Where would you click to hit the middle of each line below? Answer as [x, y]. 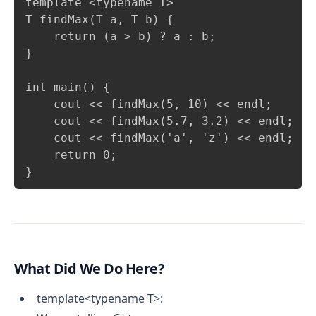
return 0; [71, 155]
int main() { [68, 87]
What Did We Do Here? [89, 268]
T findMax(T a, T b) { [99, 19]
